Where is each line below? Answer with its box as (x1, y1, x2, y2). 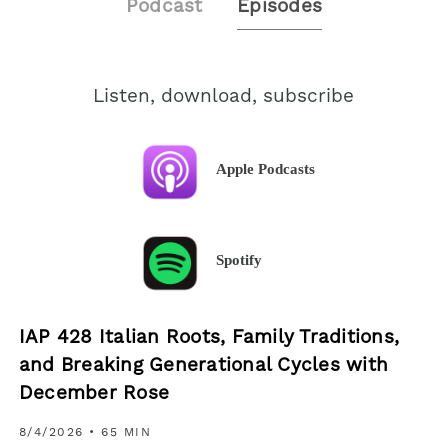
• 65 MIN (88, 427, 152, 440)
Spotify (216, 251, 263, 269)
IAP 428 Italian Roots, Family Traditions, (18, 328, 400, 348)
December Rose (18, 384, 170, 404)
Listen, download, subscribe (93, 87, 355, 107)
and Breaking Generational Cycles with (18, 356, 389, 376)
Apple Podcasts (216, 160, 316, 178)
